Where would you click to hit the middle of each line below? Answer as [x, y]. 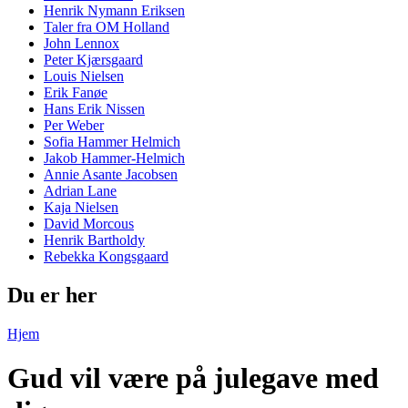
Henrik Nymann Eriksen [114, 11]
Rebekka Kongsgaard [106, 257]
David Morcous [89, 224]
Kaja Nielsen [81, 208]
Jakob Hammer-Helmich [114, 158]
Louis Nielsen [84, 76]
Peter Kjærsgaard [93, 60]
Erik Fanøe [76, 93]
